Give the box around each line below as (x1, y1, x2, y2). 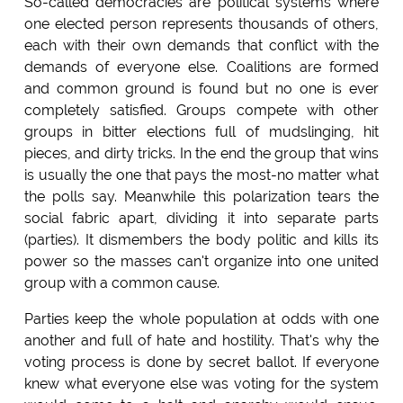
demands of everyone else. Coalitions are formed (23, 58, 380, 76)
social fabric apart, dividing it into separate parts (23, 209, 380, 227)
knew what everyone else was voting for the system (23, 374, 380, 392)
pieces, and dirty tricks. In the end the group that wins (23, 144, 380, 162)
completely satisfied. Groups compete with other (23, 101, 380, 119)
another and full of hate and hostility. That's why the (23, 331, 380, 349)
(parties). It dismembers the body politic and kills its (23, 230, 380, 248)
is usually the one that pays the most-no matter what (23, 166, 380, 184)
